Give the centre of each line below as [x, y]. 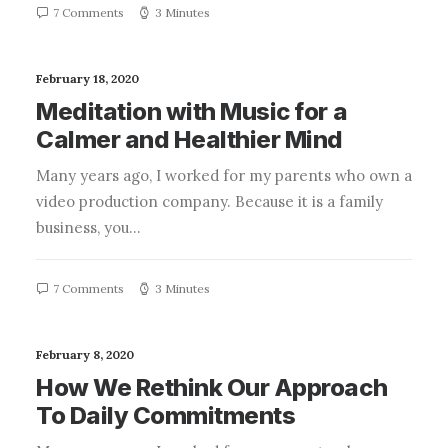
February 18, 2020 [87, 78]
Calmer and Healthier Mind [190, 139]
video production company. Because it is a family [209, 201]
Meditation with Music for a [192, 111]
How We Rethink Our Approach [212, 387]
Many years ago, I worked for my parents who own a [224, 175]
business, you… [88, 227]
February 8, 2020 [85, 354]
